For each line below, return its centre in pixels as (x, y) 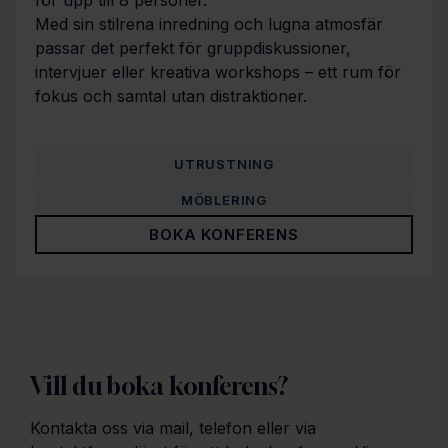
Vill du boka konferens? (159, 385)
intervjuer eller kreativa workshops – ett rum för (218, 72)
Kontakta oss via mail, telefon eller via (173, 427)
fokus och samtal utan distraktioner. (171, 96)
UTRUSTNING (224, 163)
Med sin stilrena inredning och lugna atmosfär (209, 24)
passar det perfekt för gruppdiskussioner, (193, 48)
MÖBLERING (224, 199)
